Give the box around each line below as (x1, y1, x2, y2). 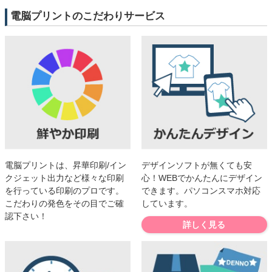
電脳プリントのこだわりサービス (10, 10, 165, 22)
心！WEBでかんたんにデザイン (141, 172, 262, 183)
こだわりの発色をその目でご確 (5, 198, 124, 208)
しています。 (141, 198, 192, 208)
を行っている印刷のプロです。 (5, 185, 124, 195)
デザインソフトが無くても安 (141, 160, 252, 170)
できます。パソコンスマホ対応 (141, 185, 260, 195)
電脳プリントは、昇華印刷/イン (5, 160, 126, 170)
